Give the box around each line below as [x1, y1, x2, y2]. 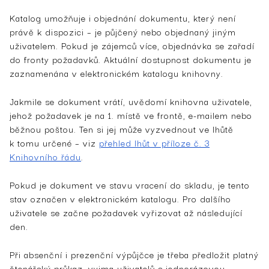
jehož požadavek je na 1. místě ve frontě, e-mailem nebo [10, 107, 252, 122]
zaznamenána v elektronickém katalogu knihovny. [10, 65, 223, 80]
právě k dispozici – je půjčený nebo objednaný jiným [10, 24, 236, 38]
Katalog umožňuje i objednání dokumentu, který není [10, 10, 236, 25]
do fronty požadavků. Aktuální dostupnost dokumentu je [10, 52, 252, 66]
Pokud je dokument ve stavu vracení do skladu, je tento [10, 177, 250, 192]
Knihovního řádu [10, 149, 81, 163]
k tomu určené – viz [10, 135, 99, 150]
